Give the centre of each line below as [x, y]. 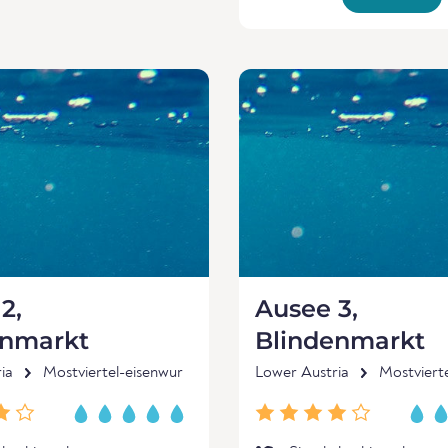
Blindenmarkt [340, 340]
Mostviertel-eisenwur [113, 373]
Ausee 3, [306, 308]
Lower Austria [302, 373]
